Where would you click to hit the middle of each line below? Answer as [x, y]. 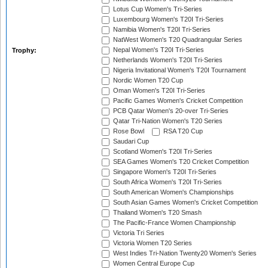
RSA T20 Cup [182, 131]
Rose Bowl [128, 131]
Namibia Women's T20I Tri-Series [161, 30]
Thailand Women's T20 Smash [156, 213]
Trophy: [25, 50]
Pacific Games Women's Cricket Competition [177, 101]
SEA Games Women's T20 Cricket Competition [180, 162]
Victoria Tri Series [138, 233]
